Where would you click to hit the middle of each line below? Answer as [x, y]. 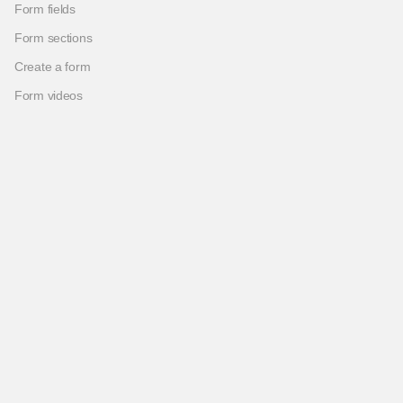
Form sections [54, 38]
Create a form [53, 67]
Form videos [49, 95]
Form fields [45, 9]
